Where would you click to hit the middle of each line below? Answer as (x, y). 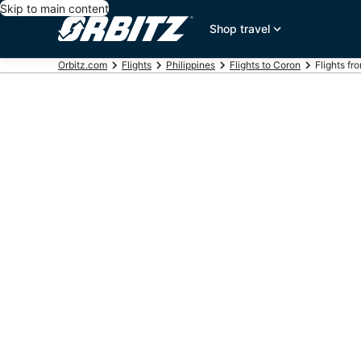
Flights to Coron (265, 65)
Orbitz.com (83, 65)
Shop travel (240, 29)
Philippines (191, 65)
